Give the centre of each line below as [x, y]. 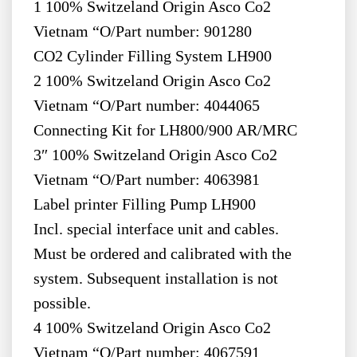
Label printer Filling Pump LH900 [144, 205]
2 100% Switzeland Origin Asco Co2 [152, 81]
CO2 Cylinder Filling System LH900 [152, 57]
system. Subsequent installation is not [155, 279]
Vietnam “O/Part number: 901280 [142, 32]
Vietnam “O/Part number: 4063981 [148, 180]
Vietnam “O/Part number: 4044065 [148, 106]
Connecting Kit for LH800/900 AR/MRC [165, 131]
